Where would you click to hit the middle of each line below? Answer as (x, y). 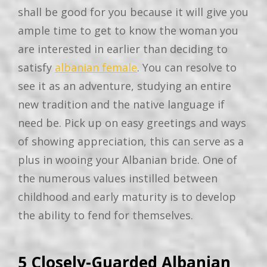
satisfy (36, 68)
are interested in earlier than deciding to (123, 49)
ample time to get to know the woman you (128, 31)
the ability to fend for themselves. (105, 215)
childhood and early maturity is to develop (127, 197)
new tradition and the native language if (121, 105)
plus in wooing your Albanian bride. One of (128, 160)
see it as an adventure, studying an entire (125, 86)
